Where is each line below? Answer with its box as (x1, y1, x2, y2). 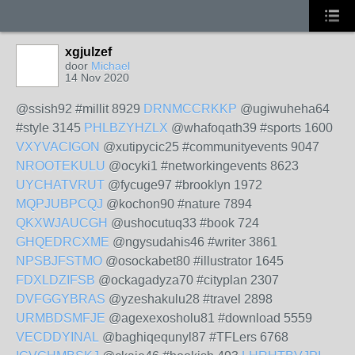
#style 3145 (16, 121, 84, 135)
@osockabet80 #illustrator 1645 (102, 254, 284, 268)
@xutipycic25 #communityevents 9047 (100, 140, 319, 154)
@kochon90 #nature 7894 (103, 197, 252, 211)
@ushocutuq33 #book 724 (108, 216, 259, 230)
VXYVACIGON (16, 140, 100, 154)
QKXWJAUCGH (16, 216, 108, 230)
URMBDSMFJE (16, 311, 105, 325)
